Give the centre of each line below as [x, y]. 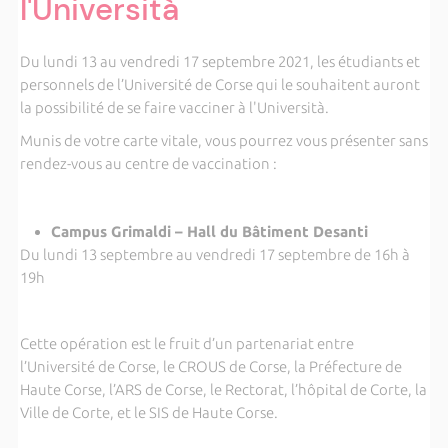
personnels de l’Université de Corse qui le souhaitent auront [219, 84]
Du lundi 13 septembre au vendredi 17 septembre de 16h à [214, 254]
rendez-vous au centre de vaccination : [148, 163]
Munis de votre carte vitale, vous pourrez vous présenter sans [223, 140]
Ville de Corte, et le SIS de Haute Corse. [148, 412]
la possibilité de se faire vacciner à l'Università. [174, 107]
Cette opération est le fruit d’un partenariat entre [186, 343]
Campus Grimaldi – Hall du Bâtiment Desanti [209, 231]
